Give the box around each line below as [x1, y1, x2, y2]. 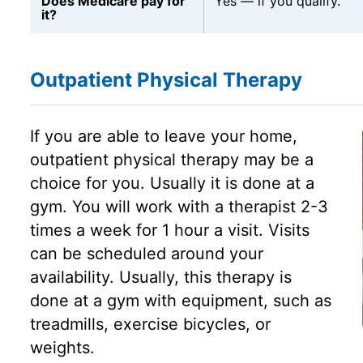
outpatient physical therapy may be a [29, 149, 314, 169]
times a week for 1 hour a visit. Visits [29, 220, 310, 240]
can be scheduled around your [29, 243, 263, 263]
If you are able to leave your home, [29, 126, 297, 146]
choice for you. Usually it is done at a [29, 173, 314, 193]
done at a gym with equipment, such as [29, 290, 331, 310]
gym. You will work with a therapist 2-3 [29, 196, 328, 216]
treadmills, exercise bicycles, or [29, 314, 271, 334]
